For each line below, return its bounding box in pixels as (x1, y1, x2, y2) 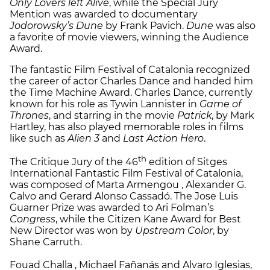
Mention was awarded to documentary (10, 8, 198, 20)
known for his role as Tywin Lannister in (10, 98, 199, 110)
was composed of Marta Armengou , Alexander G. (10, 179, 246, 191)
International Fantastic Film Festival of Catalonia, (10, 168, 243, 180)
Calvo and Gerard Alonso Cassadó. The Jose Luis (10, 190, 238, 202)
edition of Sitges (146, 156, 227, 168)
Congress (10, 213, 55, 225)
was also (213, 19, 256, 31)
